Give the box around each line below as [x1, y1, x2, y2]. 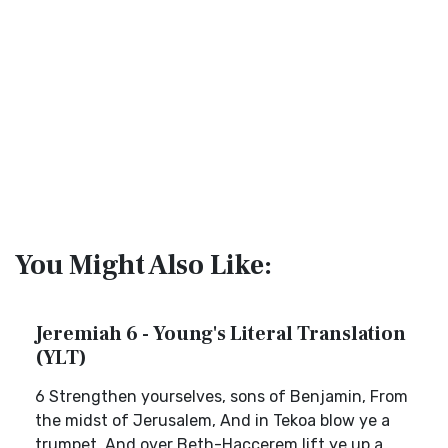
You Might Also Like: [15, 247, 272, 283]
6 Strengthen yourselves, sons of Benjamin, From [35, 387, 408, 406]
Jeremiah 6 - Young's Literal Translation [35, 321, 406, 347]
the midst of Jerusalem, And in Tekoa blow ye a [35, 411, 390, 430]
